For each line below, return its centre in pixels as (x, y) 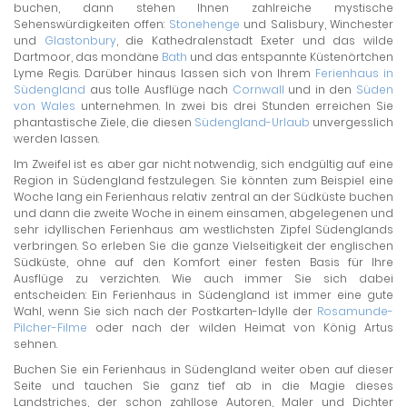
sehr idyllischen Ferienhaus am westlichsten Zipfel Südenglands (203, 229)
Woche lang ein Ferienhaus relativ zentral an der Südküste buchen (203, 197)
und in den (320, 89)
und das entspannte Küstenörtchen (290, 57)
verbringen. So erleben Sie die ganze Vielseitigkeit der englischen (203, 246)
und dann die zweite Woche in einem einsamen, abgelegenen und (203, 213)
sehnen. (35, 344)
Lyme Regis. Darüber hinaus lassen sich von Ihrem (165, 73)
